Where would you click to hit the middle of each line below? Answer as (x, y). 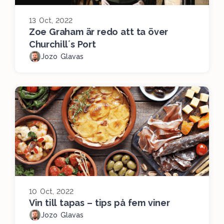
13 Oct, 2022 (51, 20)
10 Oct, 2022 (51, 191)
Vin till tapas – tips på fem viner (99, 202)
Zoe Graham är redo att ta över (98, 31)
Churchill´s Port (62, 44)
